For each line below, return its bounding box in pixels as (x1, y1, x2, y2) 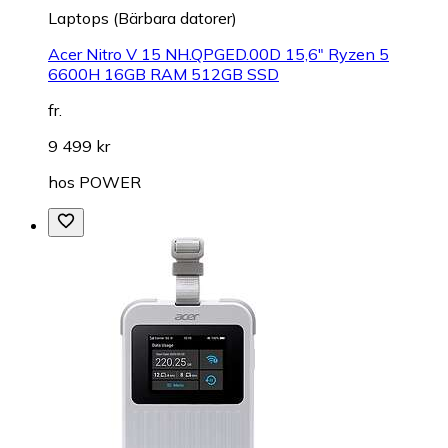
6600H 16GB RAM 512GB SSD (48, 63, 279, 84)
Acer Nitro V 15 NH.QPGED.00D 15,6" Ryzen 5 (48, 43, 389, 64)
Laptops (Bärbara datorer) (48, 7, 237, 28)
